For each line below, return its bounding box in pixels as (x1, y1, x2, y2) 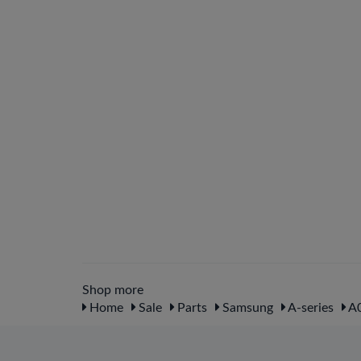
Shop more (82, 284, 143, 297)
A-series (285, 301, 334, 314)
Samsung (219, 301, 273, 314)
